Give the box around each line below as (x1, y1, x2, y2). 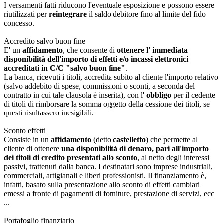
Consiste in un (4, 135, 51, 144)
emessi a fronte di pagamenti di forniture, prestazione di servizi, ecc (4, 189, 214, 198)
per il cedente (171, 90, 215, 99)
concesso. (4, 18, 34, 27)
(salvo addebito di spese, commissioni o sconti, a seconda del (4, 81, 195, 90)
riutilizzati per (4, 9, 47, 18)
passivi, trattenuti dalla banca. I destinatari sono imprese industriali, (4, 162, 213, 171)
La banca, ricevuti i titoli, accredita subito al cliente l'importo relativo (4, 72, 218, 81)
